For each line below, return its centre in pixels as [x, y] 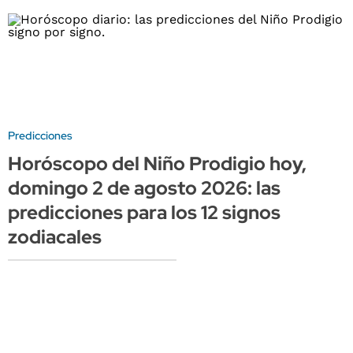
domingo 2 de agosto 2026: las [144, 188]
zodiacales [55, 237]
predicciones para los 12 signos [144, 213]
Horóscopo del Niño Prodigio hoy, [157, 164]
